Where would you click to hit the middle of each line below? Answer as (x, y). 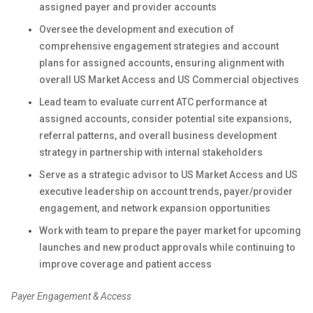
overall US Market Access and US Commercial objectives (169, 80)
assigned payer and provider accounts (128, 7)
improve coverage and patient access (125, 264)
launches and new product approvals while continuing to (167, 247)
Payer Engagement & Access (71, 296)
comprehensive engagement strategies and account (159, 46)
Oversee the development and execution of (137, 29)
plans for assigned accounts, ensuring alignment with (162, 63)
